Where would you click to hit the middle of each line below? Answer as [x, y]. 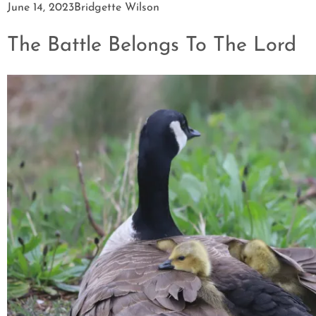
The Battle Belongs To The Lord [152, 45]
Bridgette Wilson [117, 8]
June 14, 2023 [41, 8]
